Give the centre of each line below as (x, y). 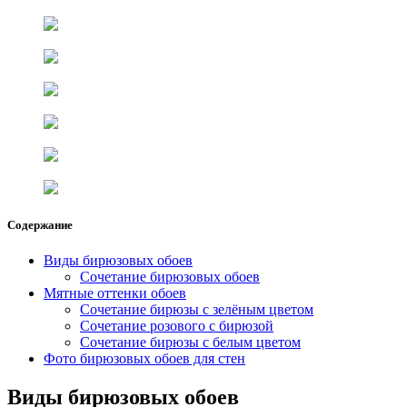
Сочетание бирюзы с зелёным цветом (197, 310)
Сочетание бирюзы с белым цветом (190, 342)
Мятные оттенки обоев (115, 293)
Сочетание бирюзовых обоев (170, 277)
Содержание (40, 224)
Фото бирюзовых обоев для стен (144, 359)
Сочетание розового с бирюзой (177, 326)
